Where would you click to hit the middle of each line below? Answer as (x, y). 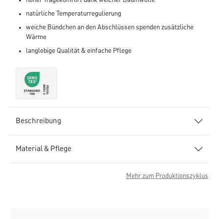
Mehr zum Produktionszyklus (167, 176)
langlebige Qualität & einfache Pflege (79, 51)
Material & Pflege (44, 149)
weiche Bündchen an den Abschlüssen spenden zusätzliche (110, 28)
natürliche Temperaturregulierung (74, 14)
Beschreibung (38, 121)
